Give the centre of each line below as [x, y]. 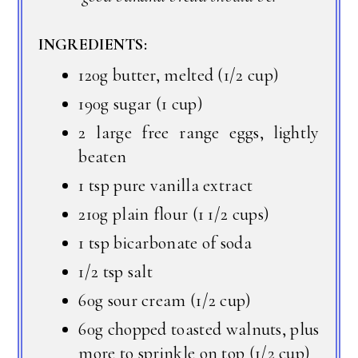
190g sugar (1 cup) [141, 103]
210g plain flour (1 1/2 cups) [174, 214]
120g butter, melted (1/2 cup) [179, 75]
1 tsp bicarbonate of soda [165, 243]
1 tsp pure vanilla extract [166, 185]
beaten [103, 156]
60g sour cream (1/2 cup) [165, 300]
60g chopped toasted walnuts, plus [199, 329]
